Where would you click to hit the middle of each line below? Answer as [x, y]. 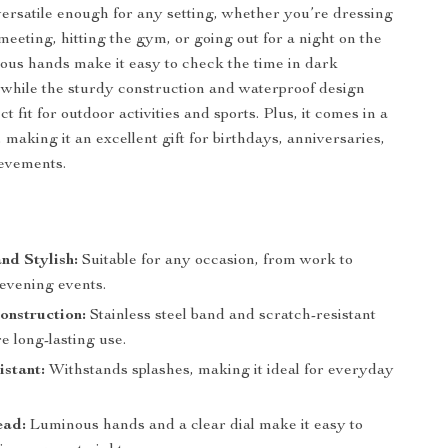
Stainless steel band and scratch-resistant [231, 316]
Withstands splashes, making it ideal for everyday [220, 371]
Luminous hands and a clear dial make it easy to [195, 426]
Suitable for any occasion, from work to [216, 261]
